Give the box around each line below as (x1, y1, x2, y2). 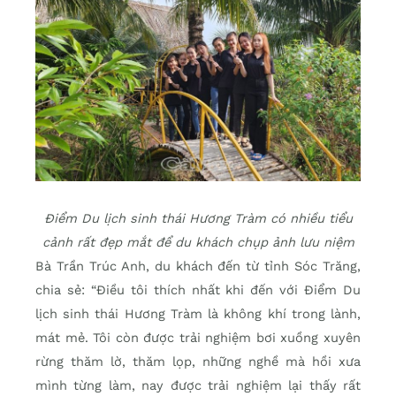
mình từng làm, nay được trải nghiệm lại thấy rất (35, 377, 361, 393)
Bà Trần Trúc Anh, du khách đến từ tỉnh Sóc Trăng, (35, 257, 361, 274)
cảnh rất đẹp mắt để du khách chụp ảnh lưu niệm (42, 233, 354, 250)
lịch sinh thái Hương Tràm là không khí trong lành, (35, 305, 361, 322)
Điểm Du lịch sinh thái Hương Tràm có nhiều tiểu (43, 209, 353, 226)
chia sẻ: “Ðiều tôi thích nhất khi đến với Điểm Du (35, 281, 361, 298)
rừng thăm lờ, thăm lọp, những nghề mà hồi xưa (35, 353, 361, 369)
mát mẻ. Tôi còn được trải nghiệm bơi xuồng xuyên (35, 329, 361, 346)
